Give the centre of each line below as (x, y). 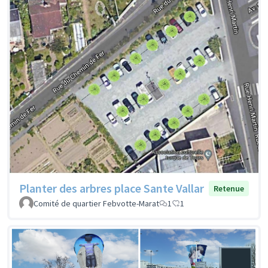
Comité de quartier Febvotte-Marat (96, 204)
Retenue (229, 189)
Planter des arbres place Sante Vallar (112, 188)
